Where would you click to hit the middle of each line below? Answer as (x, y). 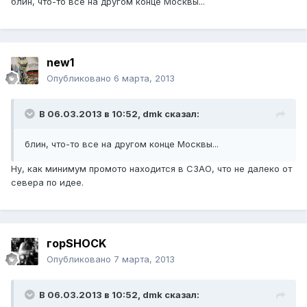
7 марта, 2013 (144, 259)
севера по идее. (47, 183)
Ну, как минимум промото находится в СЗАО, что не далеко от (151, 169)
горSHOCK (76, 244)
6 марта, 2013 (144, 78)
